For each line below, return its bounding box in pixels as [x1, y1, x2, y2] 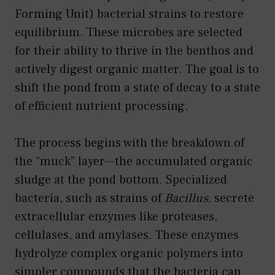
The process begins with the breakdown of [15, 134, 244, 151]
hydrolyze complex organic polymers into [15, 245, 243, 261]
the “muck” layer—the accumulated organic [15, 153, 253, 169]
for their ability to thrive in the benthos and [15, 42, 254, 59]
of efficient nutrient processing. [15, 98, 188, 114]
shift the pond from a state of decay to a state [15, 79, 260, 96]
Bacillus [165, 190, 208, 206]
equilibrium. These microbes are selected [15, 24, 242, 41]
